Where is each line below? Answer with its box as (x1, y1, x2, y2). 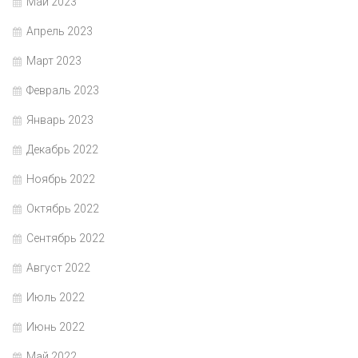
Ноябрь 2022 (26, 172, 95, 185)
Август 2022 (26, 261, 90, 274)
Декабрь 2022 (26, 142, 98, 156)
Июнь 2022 (26, 320, 85, 333)
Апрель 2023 (26, 24, 93, 38)
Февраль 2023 (26, 83, 99, 97)
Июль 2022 (26, 290, 85, 304)
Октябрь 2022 (26, 201, 99, 215)
